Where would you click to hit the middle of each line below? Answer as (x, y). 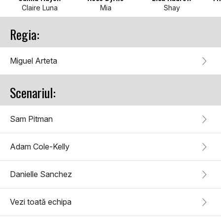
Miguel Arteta (34, 61)
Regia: (25, 35)
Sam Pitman (31, 119)
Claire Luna (39, 8)
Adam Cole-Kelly (40, 147)
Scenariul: (33, 93)
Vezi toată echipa (41, 202)
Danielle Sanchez (41, 174)
